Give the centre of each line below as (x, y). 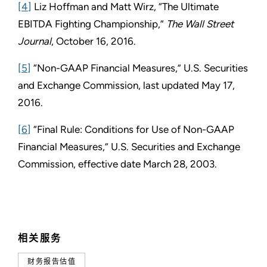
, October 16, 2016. (94, 41)
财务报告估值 (52, 261)
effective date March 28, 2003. (148, 164)
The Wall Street (200, 24)
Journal (35, 41)
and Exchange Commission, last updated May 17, (126, 85)
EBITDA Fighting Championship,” (92, 24)
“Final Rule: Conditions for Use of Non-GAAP (133, 129)
